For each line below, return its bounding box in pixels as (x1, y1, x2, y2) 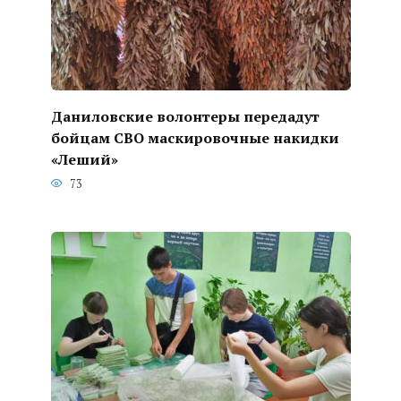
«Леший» (50, 149, 118, 169)
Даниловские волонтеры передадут (50, 106, 320, 126)
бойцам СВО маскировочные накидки (50, 127, 339, 148)
